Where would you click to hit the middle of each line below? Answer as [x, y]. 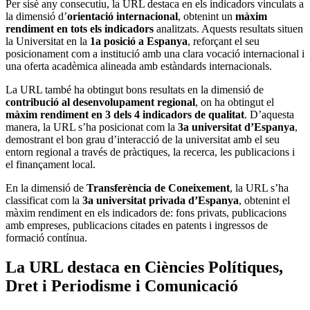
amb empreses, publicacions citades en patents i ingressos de [137, 226]
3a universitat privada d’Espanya [161, 201]
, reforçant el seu [224, 42]
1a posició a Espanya [139, 42]
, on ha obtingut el [235, 102]
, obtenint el [264, 201]
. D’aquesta [269, 115]
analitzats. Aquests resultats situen [230, 29]
